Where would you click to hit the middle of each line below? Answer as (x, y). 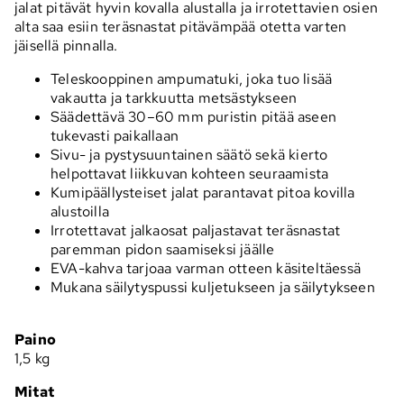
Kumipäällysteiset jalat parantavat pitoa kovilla (203, 192)
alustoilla (80, 211)
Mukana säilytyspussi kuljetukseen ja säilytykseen (213, 287)
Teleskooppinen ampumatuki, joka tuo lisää (192, 78)
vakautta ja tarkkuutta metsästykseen (174, 97)
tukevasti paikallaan (115, 135)
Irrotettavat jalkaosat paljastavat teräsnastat (196, 230)
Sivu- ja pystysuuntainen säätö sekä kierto (189, 154)
